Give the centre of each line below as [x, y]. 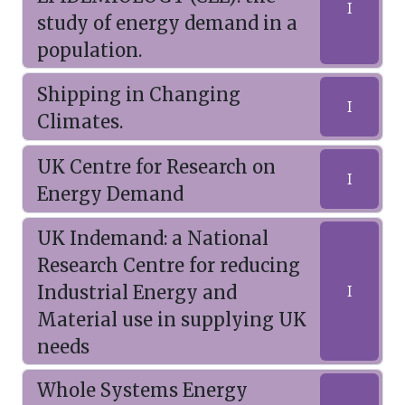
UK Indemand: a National [153, 238]
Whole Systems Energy [142, 390]
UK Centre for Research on [156, 167]
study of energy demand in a [167, 23]
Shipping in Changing [139, 94]
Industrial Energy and [137, 292]
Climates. [80, 122]
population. [89, 50]
